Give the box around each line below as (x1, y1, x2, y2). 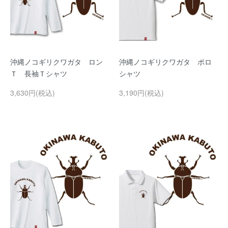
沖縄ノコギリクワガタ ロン (10, 56, 103, 67)
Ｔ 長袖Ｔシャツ (10, 68, 67, 78)
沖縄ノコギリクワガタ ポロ (119, 56, 212, 67)
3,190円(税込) (119, 88, 164, 98)
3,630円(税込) (10, 88, 55, 98)
